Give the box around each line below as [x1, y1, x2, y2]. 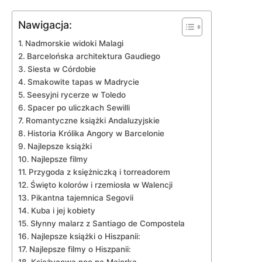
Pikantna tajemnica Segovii [30, 193, 133, 202]
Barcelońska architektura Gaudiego [26, 51, 160, 61]
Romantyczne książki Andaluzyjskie [25, 116, 160, 125]
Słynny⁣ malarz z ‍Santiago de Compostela [30, 219, 185, 228]
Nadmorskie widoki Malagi [25, 39, 123, 48]
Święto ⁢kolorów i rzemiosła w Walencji [30, 180, 173, 189]
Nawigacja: [18, 18, 72, 31]
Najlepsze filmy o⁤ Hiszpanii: [29, 244, 131, 254]
